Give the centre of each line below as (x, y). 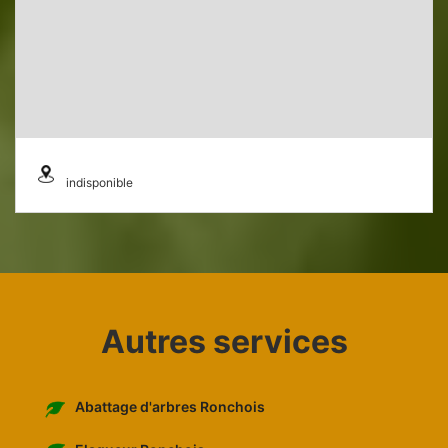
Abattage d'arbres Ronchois (170, 407)
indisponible (99, 183)
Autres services (224, 342)
